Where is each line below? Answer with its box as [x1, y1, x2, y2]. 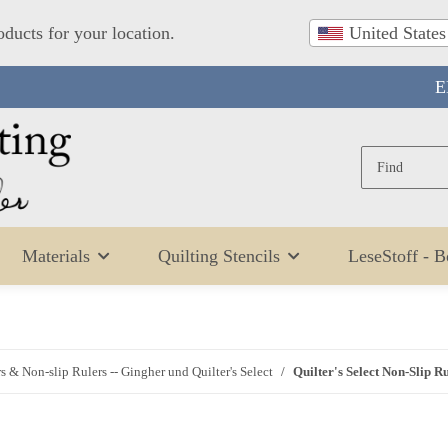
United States [349, 23, 446, 44]
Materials [22, 246, 90, 267]
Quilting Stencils [158, 246, 280, 267]
